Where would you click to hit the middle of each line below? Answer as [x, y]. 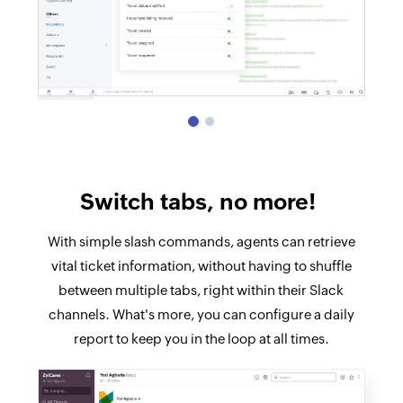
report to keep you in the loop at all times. [201, 339]
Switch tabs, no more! [201, 202]
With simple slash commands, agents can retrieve [201, 242]
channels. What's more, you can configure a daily [201, 315]
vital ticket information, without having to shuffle [201, 266]
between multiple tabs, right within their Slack [201, 291]
